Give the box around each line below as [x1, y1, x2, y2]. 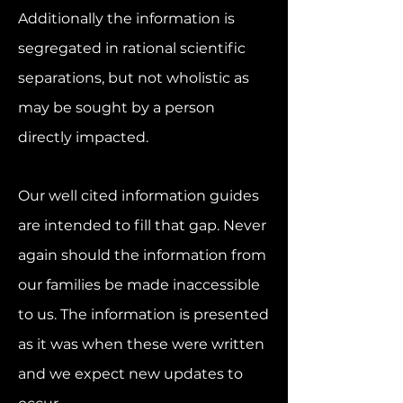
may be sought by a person [18, 99, 215, 116]
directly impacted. [18, 129, 152, 146]
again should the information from [18, 246, 266, 264]
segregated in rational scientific [18, 40, 246, 57]
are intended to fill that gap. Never [18, 217, 266, 234]
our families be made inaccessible [18, 276, 260, 293]
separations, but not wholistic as [18, 69, 249, 86]
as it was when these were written [18, 336, 264, 353]
